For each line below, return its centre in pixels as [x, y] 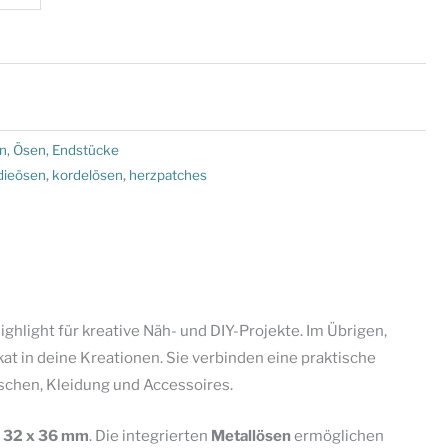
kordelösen [87, 174]
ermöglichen [337, 435]
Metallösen [250, 435]
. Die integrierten [149, 435]
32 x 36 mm [45, 435]
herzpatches [168, 174]
